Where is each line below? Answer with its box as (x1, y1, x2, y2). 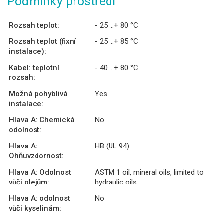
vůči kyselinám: (9, 203, 61, 213)
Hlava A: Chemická (9, 115, 74, 124)
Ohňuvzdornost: (9, 151, 64, 160)
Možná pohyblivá (9, 89, 68, 98)
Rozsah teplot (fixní (9, 37, 76, 46)
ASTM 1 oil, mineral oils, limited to (95, 167, 204, 177)
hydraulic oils (95, 177, 137, 186)
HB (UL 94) (95, 141, 129, 150)
